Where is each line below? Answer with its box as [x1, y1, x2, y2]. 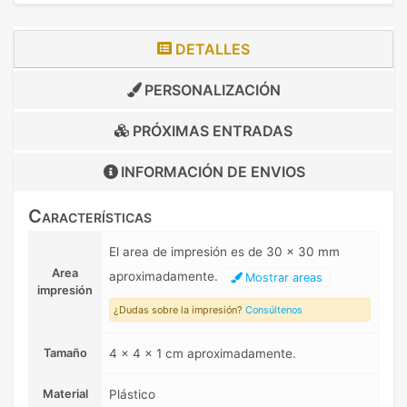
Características [28, 204, 152, 227]
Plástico [109, 386, 155, 402]
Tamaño [43, 345, 87, 360]
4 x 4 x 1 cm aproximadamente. [109, 345, 296, 361]
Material [42, 386, 88, 401]
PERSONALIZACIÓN [141, 80, 281, 99]
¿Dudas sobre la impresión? [114, 303, 245, 316]
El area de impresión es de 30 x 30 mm [109, 243, 340, 259]
